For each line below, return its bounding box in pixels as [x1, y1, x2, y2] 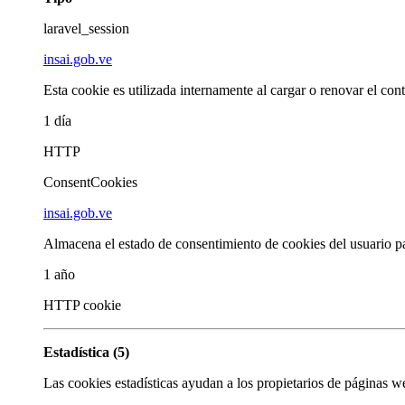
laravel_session [43, 20, 129, 36]
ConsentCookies [43, 174, 137, 190]
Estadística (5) [43, 344, 129, 360]
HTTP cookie [43, 297, 121, 313]
